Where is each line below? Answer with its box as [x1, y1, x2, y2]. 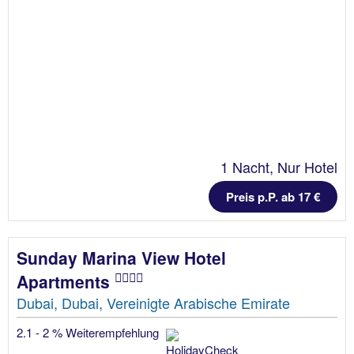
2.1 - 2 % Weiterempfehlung [17, 324, 162, 341]
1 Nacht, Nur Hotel [220, 156, 337, 177]
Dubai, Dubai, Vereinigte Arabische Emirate [17, 292, 290, 313]
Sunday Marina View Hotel [17, 246, 226, 269]
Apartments [17, 269, 115, 293]
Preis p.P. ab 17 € [226, 188, 320, 205]
